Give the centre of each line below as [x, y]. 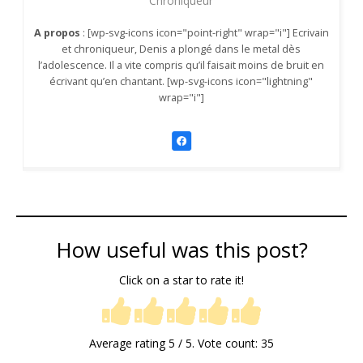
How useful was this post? [181, 250]
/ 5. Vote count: [218, 344]
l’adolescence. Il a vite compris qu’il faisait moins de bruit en [181, 66]
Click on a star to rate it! [181, 280]
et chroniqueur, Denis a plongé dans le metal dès [181, 49]
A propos [57, 33]
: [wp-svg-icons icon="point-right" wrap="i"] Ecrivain [204, 33]
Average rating [129, 344]
